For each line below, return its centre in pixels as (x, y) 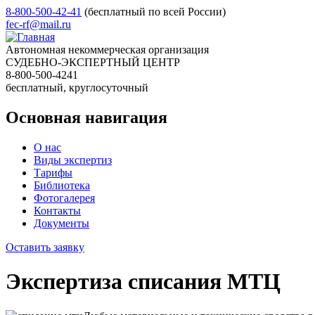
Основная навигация (86, 117)
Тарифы (53, 172)
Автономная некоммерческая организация (107, 50)
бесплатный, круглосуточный (77, 88)
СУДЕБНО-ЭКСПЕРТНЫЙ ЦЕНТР (93, 62)
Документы (62, 223)
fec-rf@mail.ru (38, 24)
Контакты (57, 210)
